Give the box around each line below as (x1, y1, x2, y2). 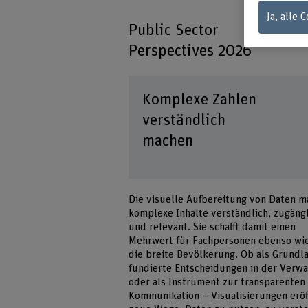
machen (142, 132, 194, 149)
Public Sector (129, 21, 219, 38)
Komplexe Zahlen (142, 91, 257, 108)
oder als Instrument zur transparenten (129, 276, 306, 287)
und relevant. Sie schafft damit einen (129, 221, 296, 232)
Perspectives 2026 (129, 42, 252, 59)
